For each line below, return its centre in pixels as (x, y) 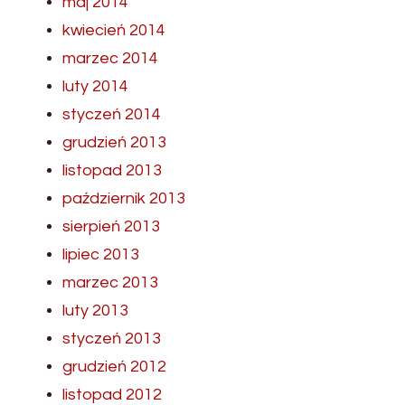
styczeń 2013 (112, 339)
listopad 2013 (112, 171)
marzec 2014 (110, 59)
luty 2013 (95, 311)
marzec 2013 (110, 283)
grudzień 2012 (114, 367)
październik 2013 (124, 199)
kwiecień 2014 (114, 31)
